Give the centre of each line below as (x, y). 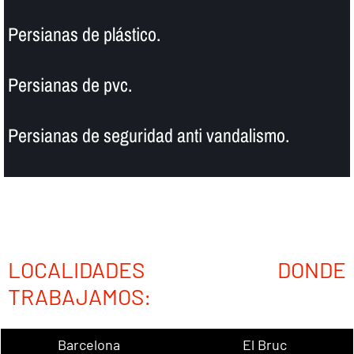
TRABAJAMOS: (79, 297)
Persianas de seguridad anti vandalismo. (148, 136)
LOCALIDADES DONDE (177, 270)
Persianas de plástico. (84, 34)
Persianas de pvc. (70, 85)
